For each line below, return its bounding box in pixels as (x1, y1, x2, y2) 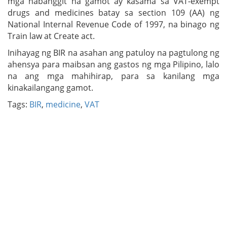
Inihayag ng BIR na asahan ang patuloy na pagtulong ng (8, 47, 219, 58)
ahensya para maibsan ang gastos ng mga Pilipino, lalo (8, 58, 219, 70)
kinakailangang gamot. (8, 82, 93, 93)
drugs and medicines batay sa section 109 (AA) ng (8, 7, 219, 18)
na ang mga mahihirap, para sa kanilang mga (8, 70, 219, 82)
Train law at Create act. (8, 30, 95, 42)
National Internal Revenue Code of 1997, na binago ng (8, 18, 219, 30)
